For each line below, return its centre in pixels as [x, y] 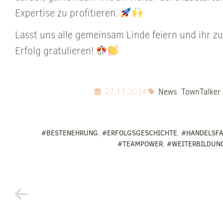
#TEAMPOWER [140, 144]
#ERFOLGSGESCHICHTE [140, 133]
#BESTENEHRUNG [70, 133]
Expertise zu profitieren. [68, 13]
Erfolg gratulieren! [56, 51]
